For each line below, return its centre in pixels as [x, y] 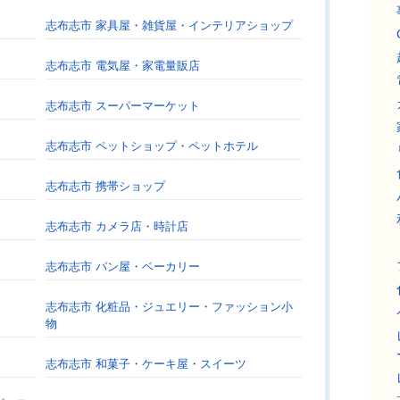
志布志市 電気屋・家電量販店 [123, 66]
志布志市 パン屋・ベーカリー [123, 267]
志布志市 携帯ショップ [105, 186]
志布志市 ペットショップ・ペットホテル [152, 146]
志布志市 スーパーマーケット [123, 106]
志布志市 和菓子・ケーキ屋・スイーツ [146, 364]
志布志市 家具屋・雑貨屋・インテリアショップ [169, 25]
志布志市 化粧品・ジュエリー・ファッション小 [169, 307]
